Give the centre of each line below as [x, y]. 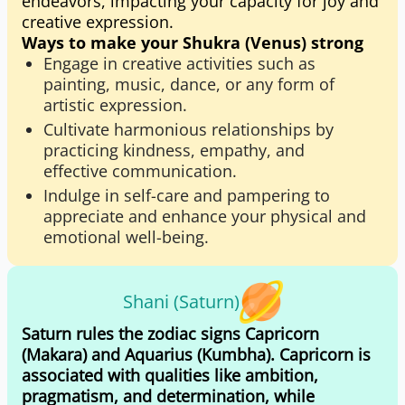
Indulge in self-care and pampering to [187, 195]
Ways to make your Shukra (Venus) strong [193, 42]
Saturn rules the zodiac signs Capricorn [170, 334]
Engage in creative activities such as [179, 63]
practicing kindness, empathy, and [174, 150]
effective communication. [140, 171]
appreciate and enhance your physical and [205, 216]
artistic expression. [115, 105]
